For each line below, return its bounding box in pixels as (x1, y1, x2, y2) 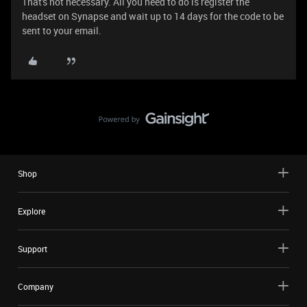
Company (18, 281, 53, 292)
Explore (18, 206, 45, 217)
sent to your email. (22, 24, 101, 37)
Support (18, 243, 47, 254)
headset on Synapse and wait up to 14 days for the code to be (22, 10, 284, 23)
